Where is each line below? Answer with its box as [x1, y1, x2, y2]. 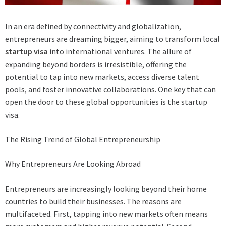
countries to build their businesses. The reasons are [5, 196, 182, 207]
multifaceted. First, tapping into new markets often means [5, 209, 208, 219]
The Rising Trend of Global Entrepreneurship [5, 134, 160, 145]
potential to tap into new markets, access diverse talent [5, 72, 199, 82]
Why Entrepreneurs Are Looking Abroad [5, 159, 141, 169]
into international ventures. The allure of [48, 46, 192, 57]
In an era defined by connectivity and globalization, [5, 21, 181, 32]
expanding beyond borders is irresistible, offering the [5, 59, 187, 70]
